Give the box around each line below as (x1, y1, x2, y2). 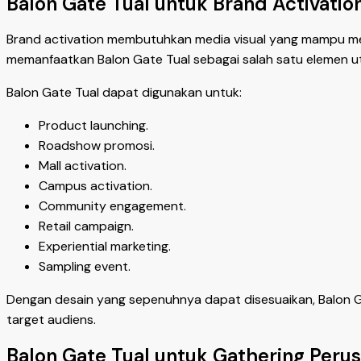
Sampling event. (39, 258, 131, 276)
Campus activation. (39, 177, 152, 195)
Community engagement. (39, 197, 186, 215)
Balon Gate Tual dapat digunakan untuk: (6, 84, 242, 102)
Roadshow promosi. (39, 137, 155, 155)
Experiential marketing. (39, 238, 171, 255)
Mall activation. (39, 157, 127, 175)
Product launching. (39, 117, 148, 135)
